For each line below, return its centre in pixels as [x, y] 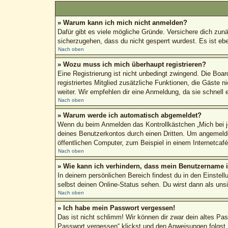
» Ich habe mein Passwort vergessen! [116, 208]
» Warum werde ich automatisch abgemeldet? [129, 115]
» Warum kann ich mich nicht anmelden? [122, 22]
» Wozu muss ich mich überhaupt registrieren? [132, 64]
